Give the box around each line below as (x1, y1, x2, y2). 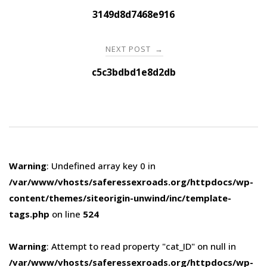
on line (49, 207, 83, 220)
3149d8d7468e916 (92, 7, 175, 21)
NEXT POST (105, 43, 153, 54)
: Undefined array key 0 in (46, 159, 156, 172)
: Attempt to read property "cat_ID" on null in (46, 240, 236, 252)
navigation (8, 7, 97, 30)
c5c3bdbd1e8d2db (91, 65, 176, 79)
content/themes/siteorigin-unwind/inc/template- (9, 191, 231, 204)
